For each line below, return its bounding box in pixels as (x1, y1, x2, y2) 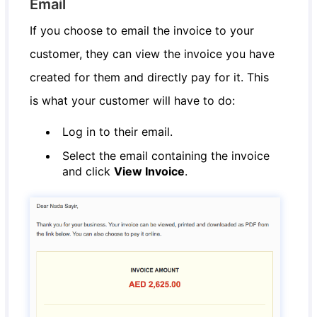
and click (62, 163, 115, 178)
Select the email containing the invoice (62, 148, 270, 163)
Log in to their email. (62, 124, 173, 139)
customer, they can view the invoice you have (30, 46, 275, 61)
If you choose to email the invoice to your (30, 23, 255, 38)
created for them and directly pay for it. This (30, 69, 270, 84)
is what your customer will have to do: (30, 93, 236, 108)
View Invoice (114, 163, 185, 178)
